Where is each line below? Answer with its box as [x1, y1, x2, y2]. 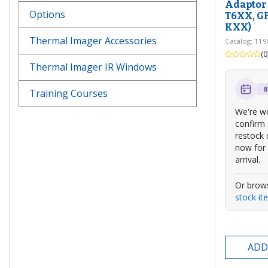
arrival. [235, 154, 260, 166]
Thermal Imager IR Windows [29, 60, 157, 74]
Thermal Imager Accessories [29, 34, 157, 48]
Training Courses [29, 87, 108, 100]
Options [29, 8, 65, 22]
